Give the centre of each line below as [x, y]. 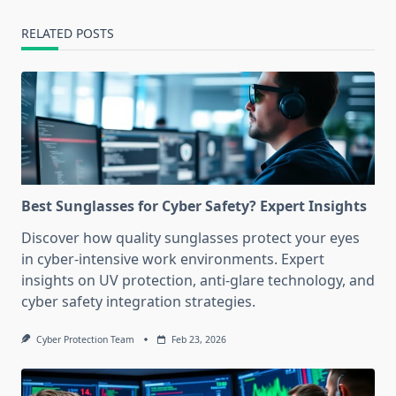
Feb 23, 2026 [198, 340]
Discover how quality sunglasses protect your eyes [190, 238]
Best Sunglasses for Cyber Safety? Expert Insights [194, 206]
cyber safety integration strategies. [138, 302]
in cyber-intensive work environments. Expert [173, 259]
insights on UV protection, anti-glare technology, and [198, 281]
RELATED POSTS [68, 34]
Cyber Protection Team [85, 340]
